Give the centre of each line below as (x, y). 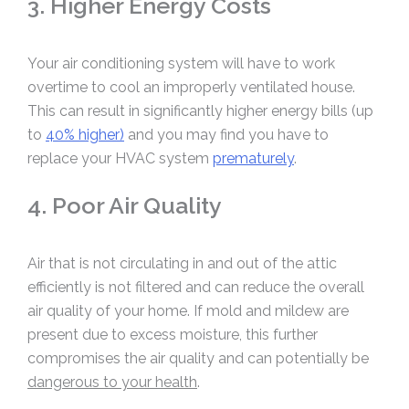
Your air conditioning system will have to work (181, 63)
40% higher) (85, 134)
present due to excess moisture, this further (173, 334)
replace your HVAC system (120, 158)
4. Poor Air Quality (125, 206)
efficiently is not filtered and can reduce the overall (196, 287)
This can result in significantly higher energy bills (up (200, 110)
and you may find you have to (226, 134)
